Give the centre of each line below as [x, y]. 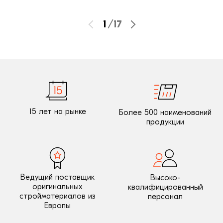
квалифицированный [165, 187]
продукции [166, 122]
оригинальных [58, 187]
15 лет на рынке [57, 112]
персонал [166, 197]
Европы [58, 206]
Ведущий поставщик [58, 177]
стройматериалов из [58, 196]
